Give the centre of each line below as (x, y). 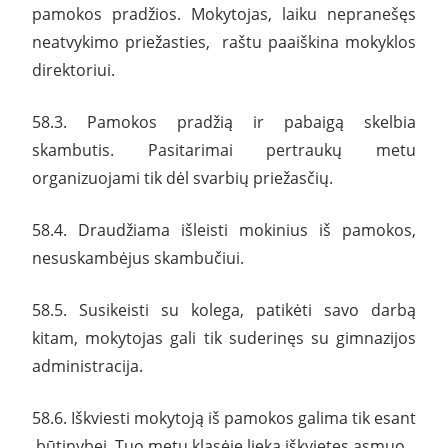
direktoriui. (73, 69)
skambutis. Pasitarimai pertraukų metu (224, 149)
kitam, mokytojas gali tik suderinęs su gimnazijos (224, 337)
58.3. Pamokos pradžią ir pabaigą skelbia (224, 121)
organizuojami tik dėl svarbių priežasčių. (182, 177)
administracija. (87, 365)
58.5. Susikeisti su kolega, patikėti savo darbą (224, 309)
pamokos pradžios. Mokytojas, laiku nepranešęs (224, 13)
